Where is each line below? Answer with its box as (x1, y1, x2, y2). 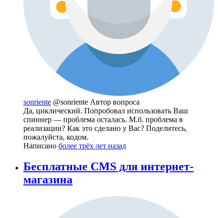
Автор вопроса (90, 98, 140, 107)
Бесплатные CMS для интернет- (23, 160, 194, 173)
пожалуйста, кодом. (23, 133, 89, 142)
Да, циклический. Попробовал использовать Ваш (23, 107, 188, 115)
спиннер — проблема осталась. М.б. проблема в (23, 115, 183, 124)
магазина (23, 173, 73, 186)
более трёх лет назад (58, 142, 126, 150)
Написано (23, 142, 58, 150)
